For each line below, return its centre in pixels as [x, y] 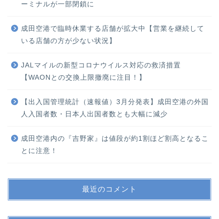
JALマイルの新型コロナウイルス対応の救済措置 [101, 65]
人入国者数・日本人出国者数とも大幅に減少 [94, 114]
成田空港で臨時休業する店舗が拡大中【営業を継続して [113, 28]
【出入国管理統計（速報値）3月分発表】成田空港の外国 [115, 102]
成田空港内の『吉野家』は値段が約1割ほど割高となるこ [115, 138]
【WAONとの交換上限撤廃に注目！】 [84, 77]
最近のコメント [109, 189]
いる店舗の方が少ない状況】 [69, 41]
